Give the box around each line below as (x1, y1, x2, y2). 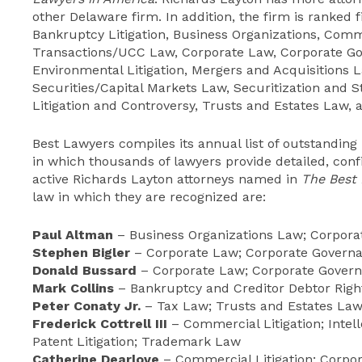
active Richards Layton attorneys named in (32, 171, 301, 187)
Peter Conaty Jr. (32, 298, 141, 314)
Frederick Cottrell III (32, 316, 167, 331)
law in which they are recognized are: (32, 189, 266, 204)
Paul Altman (32, 227, 113, 242)
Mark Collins (32, 280, 114, 296)
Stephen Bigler (32, 245, 130, 260)
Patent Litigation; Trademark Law (32, 334, 241, 349)
